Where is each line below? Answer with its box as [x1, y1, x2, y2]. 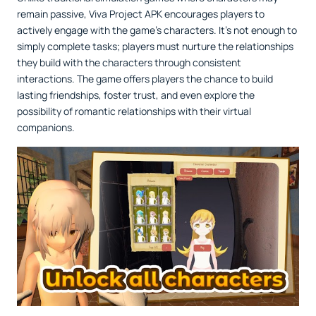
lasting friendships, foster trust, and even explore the [17, 88, 255, 102]
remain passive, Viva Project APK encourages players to [17, 7, 265, 21]
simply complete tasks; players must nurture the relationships [17, 39, 293, 54]
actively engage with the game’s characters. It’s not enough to [17, 23, 297, 37]
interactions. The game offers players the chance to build [17, 72, 273, 86]
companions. [17, 121, 75, 135]
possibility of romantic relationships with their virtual [17, 104, 251, 119]
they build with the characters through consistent [17, 56, 241, 70]
